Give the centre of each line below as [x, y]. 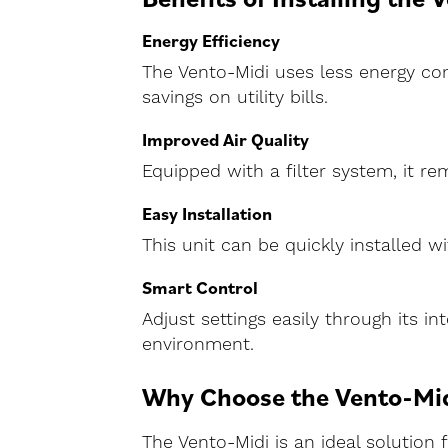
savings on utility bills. [235, 97]
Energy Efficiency [211, 40]
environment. [198, 344]
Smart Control [200, 287]
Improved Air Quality [225, 139]
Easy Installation [207, 213]
